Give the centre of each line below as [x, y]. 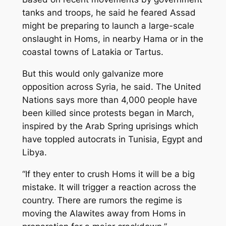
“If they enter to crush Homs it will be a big [108, 174]
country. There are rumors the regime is [102, 200]
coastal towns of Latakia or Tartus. [93, 52]
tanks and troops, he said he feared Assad [109, 13]
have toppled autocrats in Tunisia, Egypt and [112, 139]
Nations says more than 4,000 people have [109, 100]
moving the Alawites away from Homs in [104, 213]
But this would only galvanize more [93, 73]
